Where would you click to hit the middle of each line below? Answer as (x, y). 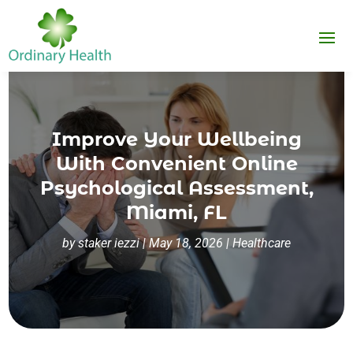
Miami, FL (176, 213)
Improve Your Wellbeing (176, 139)
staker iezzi (109, 243)
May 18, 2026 (186, 243)
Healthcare (262, 243)
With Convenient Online (176, 164)
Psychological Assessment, (176, 188)
